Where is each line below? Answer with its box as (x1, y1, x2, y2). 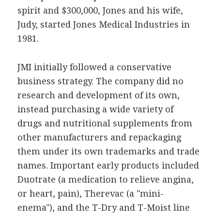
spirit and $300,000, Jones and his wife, (17, 5, 183, 15)
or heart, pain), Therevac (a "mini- (17, 188, 164, 199)
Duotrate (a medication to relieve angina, (17, 174, 194, 185)
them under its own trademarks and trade (17, 146, 200, 156)
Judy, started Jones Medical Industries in (17, 19, 190, 30)
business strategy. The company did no (17, 76, 184, 86)
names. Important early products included (17, 160, 199, 170)
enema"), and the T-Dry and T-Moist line (17, 202, 190, 213)
